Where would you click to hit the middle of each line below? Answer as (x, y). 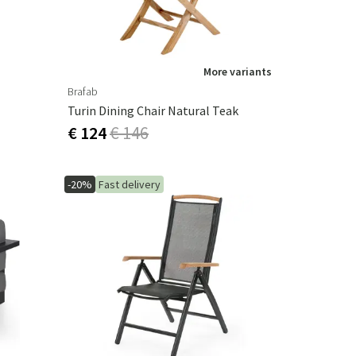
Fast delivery (130, 184)
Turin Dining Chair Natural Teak (153, 110)
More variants (238, 72)
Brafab (83, 91)
